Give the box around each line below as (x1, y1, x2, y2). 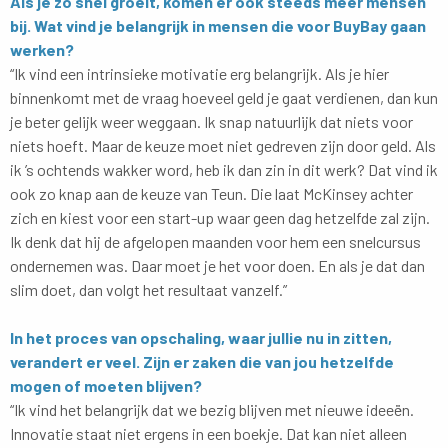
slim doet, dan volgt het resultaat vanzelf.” (10, 279, 287, 299)
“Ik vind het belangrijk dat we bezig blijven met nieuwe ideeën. (10, 399, 414, 419)
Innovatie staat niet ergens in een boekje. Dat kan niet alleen (10, 423, 407, 443)
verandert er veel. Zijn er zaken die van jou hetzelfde (10, 351, 394, 371)
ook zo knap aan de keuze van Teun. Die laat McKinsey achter (10, 183, 413, 203)
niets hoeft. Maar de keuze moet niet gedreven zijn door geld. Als (10, 135, 436, 155)
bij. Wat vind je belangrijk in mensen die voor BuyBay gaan (10, 15, 426, 35)
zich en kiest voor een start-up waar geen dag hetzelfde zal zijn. (10, 207, 430, 227)
